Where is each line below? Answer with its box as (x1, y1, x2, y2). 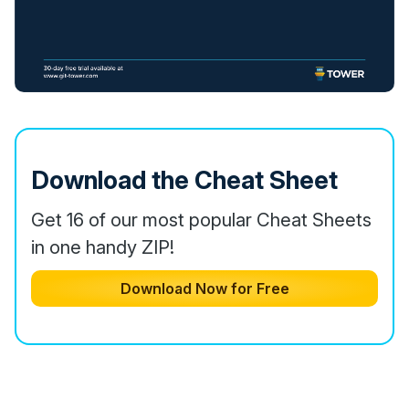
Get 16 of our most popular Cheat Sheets (31, 207, 372, 231)
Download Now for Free (120, 278, 289, 298)
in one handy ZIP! (31, 235, 174, 258)
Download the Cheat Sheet (31, 164, 338, 195)
